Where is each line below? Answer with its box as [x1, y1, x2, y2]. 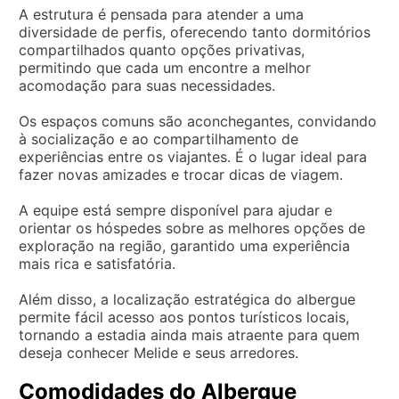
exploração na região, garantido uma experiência [19, 236, 350, 255]
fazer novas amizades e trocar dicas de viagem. [19, 165, 343, 183]
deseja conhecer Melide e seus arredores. [19, 343, 298, 362]
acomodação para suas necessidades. [19, 76, 275, 94]
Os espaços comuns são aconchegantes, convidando [19, 111, 377, 130]
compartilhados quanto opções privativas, [19, 40, 305, 59]
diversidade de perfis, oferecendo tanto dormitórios [19, 22, 370, 41]
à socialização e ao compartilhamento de [19, 129, 298, 148]
